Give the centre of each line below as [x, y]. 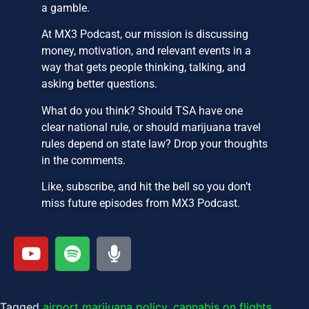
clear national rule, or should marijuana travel [151, 127]
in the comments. [83, 160]
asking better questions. [99, 84]
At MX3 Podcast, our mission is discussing [145, 34]
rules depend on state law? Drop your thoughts [154, 143]
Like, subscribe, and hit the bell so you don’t [146, 186]
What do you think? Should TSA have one [142, 110]
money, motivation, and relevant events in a [146, 51]
